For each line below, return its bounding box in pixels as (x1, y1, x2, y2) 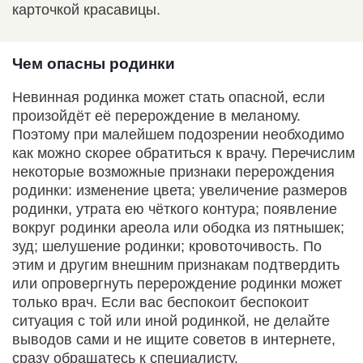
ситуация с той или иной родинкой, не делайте (12, 313, 330, 330)
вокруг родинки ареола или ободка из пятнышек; (12, 220, 344, 237)
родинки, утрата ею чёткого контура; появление (12, 201, 337, 218)
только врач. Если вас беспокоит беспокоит (12, 294, 309, 311)
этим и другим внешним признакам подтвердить (12, 257, 340, 274)
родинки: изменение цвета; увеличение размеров (12, 182, 348, 199)
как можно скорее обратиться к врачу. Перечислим (12, 145, 355, 162)
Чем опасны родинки (12, 55, 175, 73)
